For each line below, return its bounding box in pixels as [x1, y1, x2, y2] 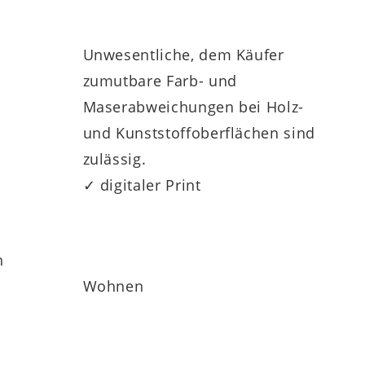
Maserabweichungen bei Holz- [82, 97, 305, 117]
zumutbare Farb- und [82, 71, 237, 91]
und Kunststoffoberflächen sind [82, 123, 315, 143]
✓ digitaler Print [82, 175, 201, 196]
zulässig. [82, 149, 147, 169]
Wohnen [82, 276, 144, 297]
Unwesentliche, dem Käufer [82, 45, 284, 65]
